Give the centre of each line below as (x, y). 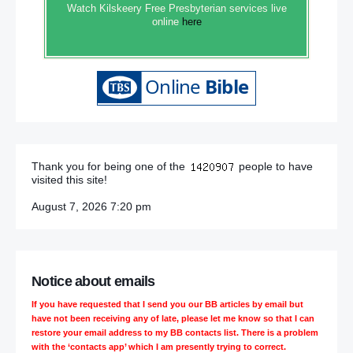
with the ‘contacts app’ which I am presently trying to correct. (159, 346)
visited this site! (69, 179)
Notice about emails (93, 281)
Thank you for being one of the (110, 166)
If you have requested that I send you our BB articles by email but (167, 304)
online (167, 22)
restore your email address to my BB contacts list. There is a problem (175, 332)
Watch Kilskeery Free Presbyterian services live (176, 9)
